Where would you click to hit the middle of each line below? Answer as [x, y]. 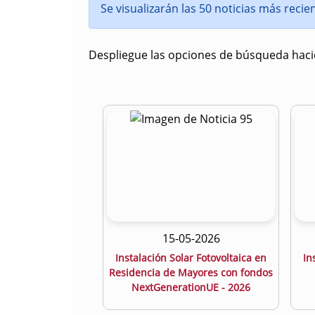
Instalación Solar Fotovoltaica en [191, 258]
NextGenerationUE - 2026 [191, 287]
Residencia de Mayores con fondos [191, 272]
